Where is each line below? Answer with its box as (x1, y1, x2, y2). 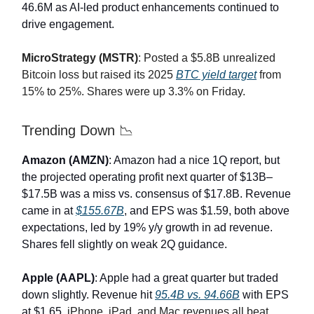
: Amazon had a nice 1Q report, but (109, 154, 280, 167)
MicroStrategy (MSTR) (22, 52, 138, 64)
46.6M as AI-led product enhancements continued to (22, 1, 279, 14)
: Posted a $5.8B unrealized (138, 52, 275, 64)
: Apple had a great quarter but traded (95, 272, 278, 285)
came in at (22, 205, 76, 217)
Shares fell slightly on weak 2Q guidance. (22, 238, 227, 251)
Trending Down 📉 (22, 123, 137, 139)
